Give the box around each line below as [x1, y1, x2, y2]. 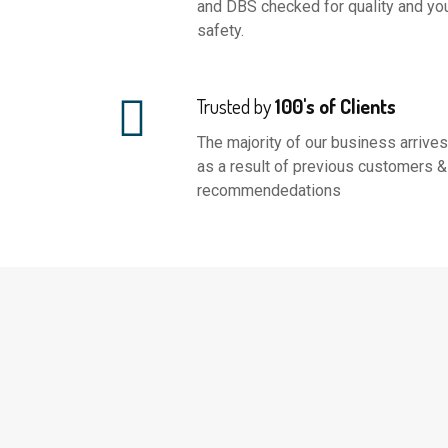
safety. [197, 20, 244, 40]
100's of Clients [271, 92, 396, 119]
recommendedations [197, 180, 341, 200]
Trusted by [197, 92, 271, 119]
